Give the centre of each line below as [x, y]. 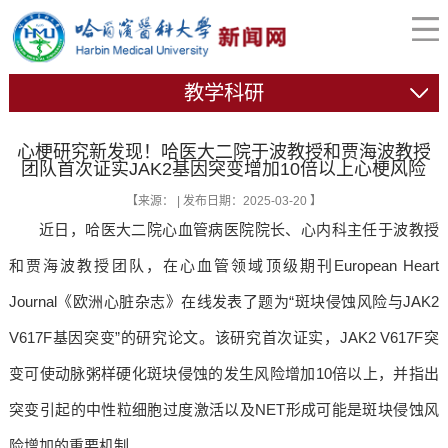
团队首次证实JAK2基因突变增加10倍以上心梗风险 [224, 168]
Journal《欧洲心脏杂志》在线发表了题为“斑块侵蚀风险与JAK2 [224, 301]
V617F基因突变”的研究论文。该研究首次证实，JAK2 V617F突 [224, 337]
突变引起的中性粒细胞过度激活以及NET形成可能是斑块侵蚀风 [224, 409]
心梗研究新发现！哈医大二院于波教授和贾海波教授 [223, 151]
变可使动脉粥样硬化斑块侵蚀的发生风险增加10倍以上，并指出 [224, 373]
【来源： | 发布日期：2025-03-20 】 [223, 200]
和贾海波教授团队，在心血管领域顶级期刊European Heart [224, 265]
